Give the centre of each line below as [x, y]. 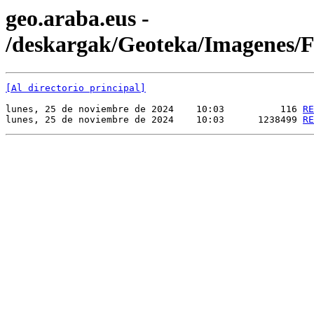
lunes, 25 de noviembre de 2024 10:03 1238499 [154, 120]
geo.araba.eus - [77, 18]
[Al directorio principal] [76, 88]
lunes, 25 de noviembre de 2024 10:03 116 [154, 109]
